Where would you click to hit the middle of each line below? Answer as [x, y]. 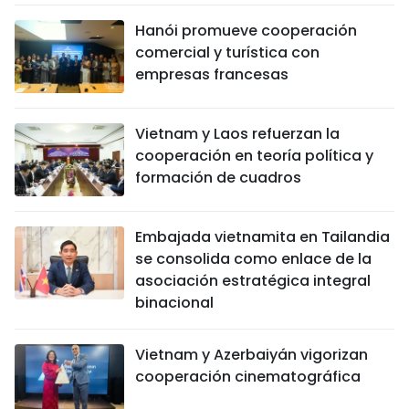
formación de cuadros [218, 178]
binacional [174, 303]
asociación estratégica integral [253, 281]
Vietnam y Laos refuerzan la [237, 134]
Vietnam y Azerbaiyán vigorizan [252, 355]
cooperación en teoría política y [254, 156]
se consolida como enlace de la [253, 259]
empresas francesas [212, 75]
